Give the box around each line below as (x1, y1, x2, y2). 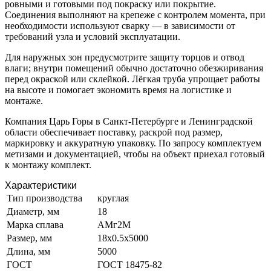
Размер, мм (7, 233, 52, 244)
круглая (97, 193, 129, 204)
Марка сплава (7, 220, 64, 230)
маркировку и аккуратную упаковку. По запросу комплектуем (5, 138, 261, 149)
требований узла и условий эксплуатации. (5, 31, 180, 42)
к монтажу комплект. (5, 160, 91, 171)
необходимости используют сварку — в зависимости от (5, 21, 235, 31)
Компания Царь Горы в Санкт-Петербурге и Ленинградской (5, 116, 253, 127)
